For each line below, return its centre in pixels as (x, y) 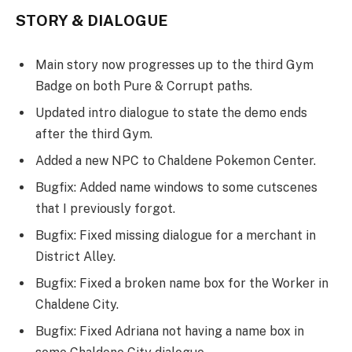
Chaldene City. (77, 305)
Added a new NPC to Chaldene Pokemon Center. (176, 161)
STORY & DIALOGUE (92, 21)
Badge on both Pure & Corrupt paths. (144, 86)
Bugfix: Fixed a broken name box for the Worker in (182, 284)
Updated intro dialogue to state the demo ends (171, 113)
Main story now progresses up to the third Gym (174, 65)
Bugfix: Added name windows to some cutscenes (176, 188)
